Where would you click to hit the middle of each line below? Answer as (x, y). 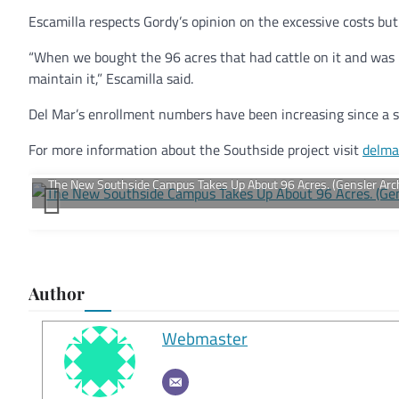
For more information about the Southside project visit (195, 149)
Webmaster (205, 338)
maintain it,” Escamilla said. (111, 78)
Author (57, 293)
